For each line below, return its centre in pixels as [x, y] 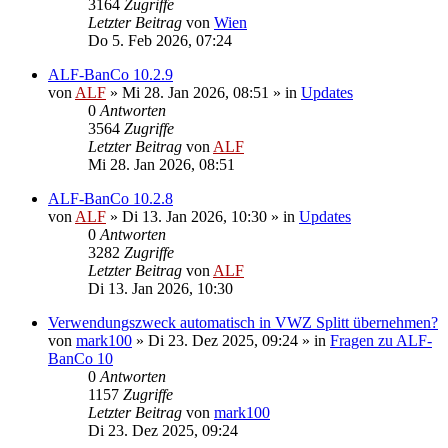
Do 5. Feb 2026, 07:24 [160, 40]
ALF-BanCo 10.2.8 [110, 198]
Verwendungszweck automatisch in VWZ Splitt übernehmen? [243, 322]
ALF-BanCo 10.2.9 [110, 74]
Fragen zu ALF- [381, 340]
